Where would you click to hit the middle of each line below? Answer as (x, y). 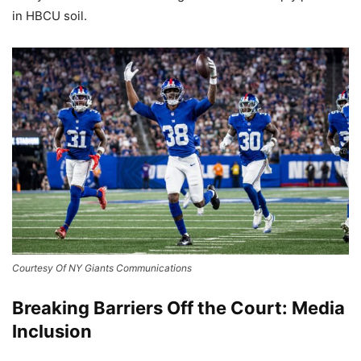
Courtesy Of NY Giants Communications (102, 268)
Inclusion (52, 332)
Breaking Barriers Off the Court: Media (178, 308)
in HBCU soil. (50, 15)
